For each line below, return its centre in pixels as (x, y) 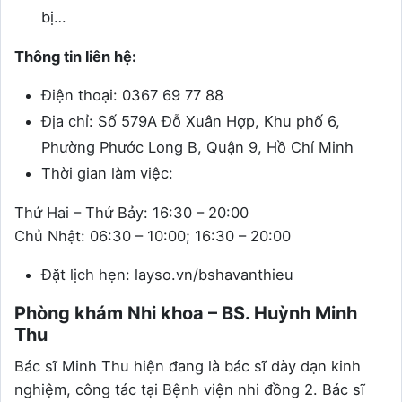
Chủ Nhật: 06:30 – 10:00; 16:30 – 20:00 (153, 236)
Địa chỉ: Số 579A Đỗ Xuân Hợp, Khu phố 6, (191, 122)
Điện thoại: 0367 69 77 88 (132, 96)
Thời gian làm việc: (107, 174)
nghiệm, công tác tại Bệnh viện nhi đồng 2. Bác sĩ (190, 390)
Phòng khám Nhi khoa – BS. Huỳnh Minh (186, 314)
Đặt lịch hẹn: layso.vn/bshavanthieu (167, 275)
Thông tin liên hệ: (75, 57)
